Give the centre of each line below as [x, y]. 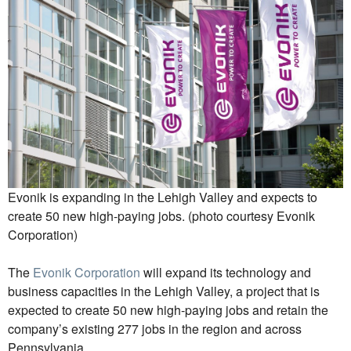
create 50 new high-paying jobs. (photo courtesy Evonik [161, 216]
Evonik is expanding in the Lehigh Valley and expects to [163, 197]
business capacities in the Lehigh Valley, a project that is [164, 291]
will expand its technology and [226, 273]
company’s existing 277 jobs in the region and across [155, 329]
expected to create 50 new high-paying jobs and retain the [168, 310]
